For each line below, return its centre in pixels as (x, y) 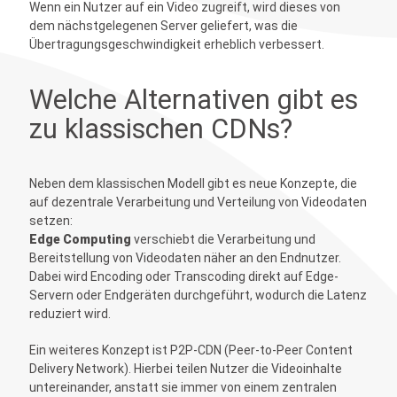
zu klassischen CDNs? (160, 129)
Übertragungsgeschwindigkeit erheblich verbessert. (176, 45)
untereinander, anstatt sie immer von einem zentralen (183, 388)
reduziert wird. (70, 314)
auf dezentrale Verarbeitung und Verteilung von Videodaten (198, 202)
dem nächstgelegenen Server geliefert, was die (163, 26)
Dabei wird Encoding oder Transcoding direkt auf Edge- (183, 277)
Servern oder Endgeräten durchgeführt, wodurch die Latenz (198, 296)
